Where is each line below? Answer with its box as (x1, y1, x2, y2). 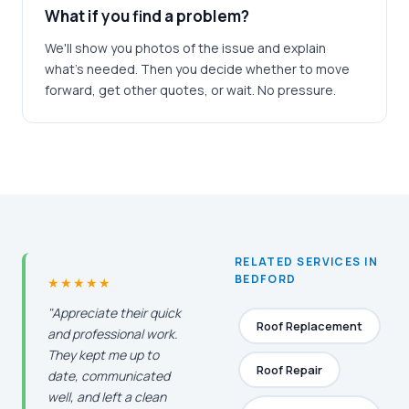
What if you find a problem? (45, 5, 249, 26)
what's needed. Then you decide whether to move (45, 60, 350, 78)
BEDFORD (234, 271, 297, 287)
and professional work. (47, 325, 178, 342)
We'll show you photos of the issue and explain (45, 39, 326, 57)
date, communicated (47, 367, 170, 384)
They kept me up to (47, 346, 159, 363)
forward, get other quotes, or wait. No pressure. (45, 81, 336, 99)
